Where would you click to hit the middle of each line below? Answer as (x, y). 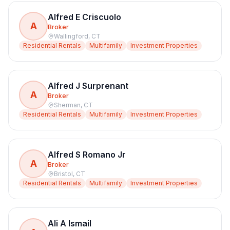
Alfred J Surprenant (88, 86)
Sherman (67, 105)
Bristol (63, 174)
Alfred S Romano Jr (87, 155)
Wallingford (71, 36)
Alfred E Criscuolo (84, 17)
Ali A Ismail (70, 223)
